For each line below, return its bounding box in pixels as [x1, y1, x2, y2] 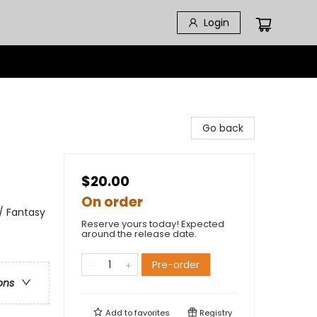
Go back [202, 121, 243, 135]
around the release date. [81, 227, 197, 241]
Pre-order [152, 258, 200, 272]
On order [81, 192, 143, 212]
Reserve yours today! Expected [81, 217, 224, 231]
